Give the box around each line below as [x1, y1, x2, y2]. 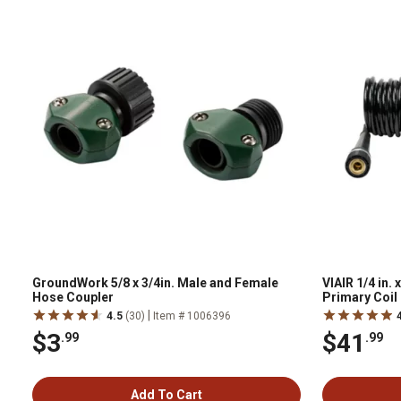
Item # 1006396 [153, 310, 231, 322]
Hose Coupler [32, 290, 114, 304]
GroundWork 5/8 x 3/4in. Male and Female [32, 276, 278, 290]
